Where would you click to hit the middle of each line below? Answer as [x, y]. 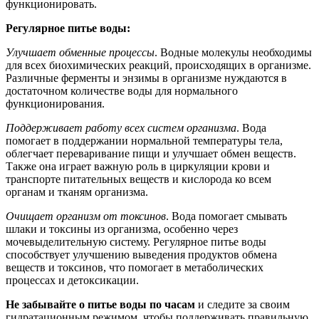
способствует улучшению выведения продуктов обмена [141, 254]
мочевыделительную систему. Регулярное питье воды [136, 241]
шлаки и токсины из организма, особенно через [122, 229]
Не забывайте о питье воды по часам [100, 304]
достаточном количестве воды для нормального [122, 90]
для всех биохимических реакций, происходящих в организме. [158, 65]
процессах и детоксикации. [72, 280]
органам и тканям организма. [77, 192]
